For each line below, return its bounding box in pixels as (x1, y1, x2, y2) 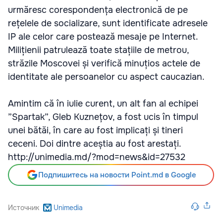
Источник (8, 203, 39, 212)
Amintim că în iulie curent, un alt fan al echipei (8, 98, 198, 109)
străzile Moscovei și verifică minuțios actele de (8, 57, 200, 69)
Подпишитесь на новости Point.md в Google (38, 169, 196, 180)
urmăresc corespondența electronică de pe (8, 4, 188, 15)
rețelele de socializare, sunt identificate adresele (8, 17, 208, 29)
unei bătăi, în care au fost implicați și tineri (8, 124, 183, 136)
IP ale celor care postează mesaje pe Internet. (8, 31, 198, 42)
